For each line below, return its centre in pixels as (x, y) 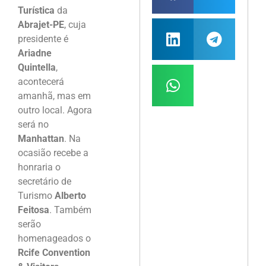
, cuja (75, 25)
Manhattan (41, 139)
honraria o (39, 167)
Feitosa (34, 210)
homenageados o (54, 239)
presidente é (43, 39)
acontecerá (41, 82)
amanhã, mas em (54, 96)
